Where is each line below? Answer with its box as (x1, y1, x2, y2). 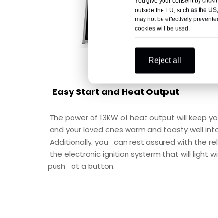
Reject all (148, 56, 181, 65)
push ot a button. (48, 161, 115, 171)
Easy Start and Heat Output (53, 86, 179, 98)
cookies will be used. (135, 25, 190, 32)
